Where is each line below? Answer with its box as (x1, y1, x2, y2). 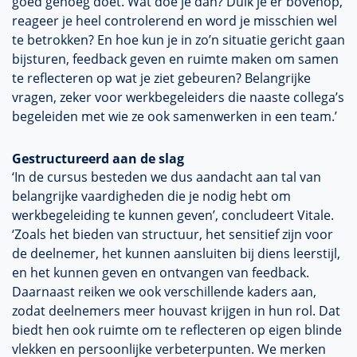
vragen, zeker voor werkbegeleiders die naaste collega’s (12, 88, 344, 106)
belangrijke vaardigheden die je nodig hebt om (12, 187, 291, 205)
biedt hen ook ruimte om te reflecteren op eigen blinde (12, 321, 342, 339)
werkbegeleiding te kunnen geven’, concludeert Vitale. (12, 206, 334, 224)
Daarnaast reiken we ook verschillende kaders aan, (12, 283, 316, 300)
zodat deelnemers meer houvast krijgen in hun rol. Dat (12, 302, 340, 320)
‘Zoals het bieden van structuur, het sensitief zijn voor (12, 226, 333, 243)
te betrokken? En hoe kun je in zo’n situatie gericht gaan (12, 31, 345, 49)
